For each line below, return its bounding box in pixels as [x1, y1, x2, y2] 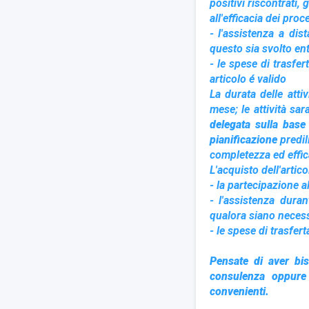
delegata [209, 118, 250, 131]
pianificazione [209, 133, 281, 146]
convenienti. [209, 285, 269, 298]
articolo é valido [209, 72, 286, 86]
